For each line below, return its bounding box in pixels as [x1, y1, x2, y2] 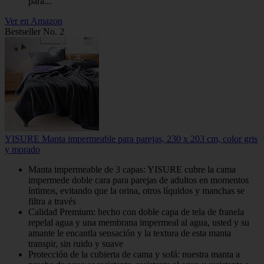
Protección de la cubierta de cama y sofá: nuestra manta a [28, 249, 240, 259]
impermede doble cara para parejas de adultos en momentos [28, 174, 249, 185]
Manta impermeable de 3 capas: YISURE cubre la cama [28, 164, 236, 174]
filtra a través [28, 196, 76, 206]
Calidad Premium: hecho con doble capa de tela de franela [28, 206, 244, 217]
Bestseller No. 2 [5, 26, 64, 37]
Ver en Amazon [5, 15, 62, 26]
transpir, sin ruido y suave [28, 238, 123, 249]
